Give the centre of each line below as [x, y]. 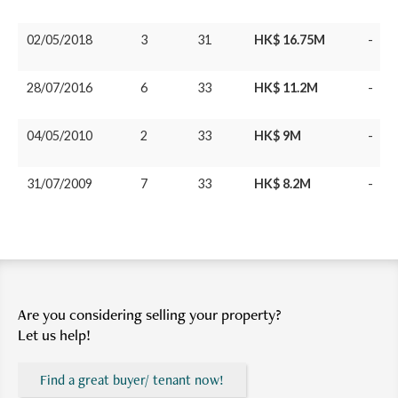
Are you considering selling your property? [150, 314]
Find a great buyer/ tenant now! [132, 379]
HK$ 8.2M [283, 183]
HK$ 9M [278, 135]
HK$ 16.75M [290, 39]
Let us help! [54, 334]
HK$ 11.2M [286, 87]
